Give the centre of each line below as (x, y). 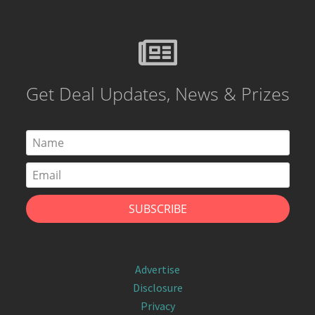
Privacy (157, 306)
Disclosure (157, 288)
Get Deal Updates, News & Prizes (157, 93)
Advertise (157, 270)
